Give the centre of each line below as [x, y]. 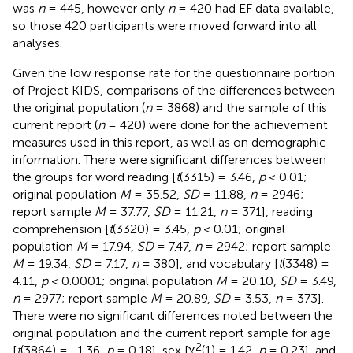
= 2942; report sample [266, 246]
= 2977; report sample [85, 298]
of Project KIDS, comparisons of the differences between [174, 90]
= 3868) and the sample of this [240, 107]
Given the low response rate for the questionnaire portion [174, 72]
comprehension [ [61, 229]
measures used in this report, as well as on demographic [169, 142]
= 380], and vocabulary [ [208, 263]
